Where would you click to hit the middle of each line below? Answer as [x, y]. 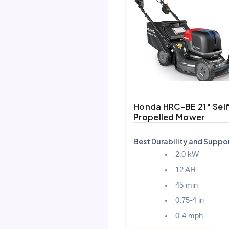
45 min [186, 185]
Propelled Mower [169, 117]
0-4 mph [189, 215]
